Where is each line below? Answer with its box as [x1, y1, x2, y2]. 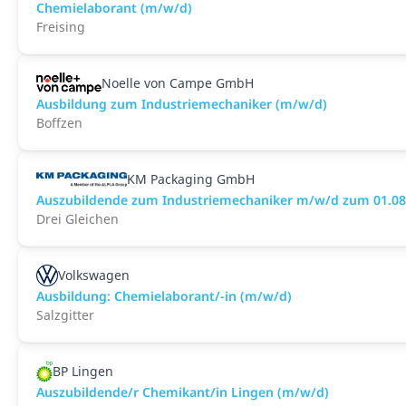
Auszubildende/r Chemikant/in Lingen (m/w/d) [36, 383, 329, 401]
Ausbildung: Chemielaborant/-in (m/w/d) [36, 287, 292, 304]
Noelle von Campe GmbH [101, 74, 254, 92]
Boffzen [36, 114, 82, 131]
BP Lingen [53, 362, 114, 380]
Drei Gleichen [36, 210, 119, 227]
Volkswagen [58, 266, 130, 284]
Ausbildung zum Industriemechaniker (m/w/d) [36, 95, 327, 112]
